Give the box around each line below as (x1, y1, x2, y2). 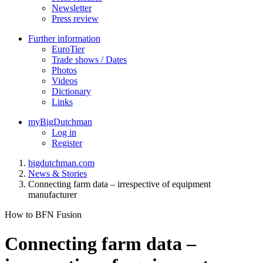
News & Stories (28, 168, 87, 179)
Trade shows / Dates (52, 55, 127, 65)
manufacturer (28, 190, 77, 200)
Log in (52, 127, 76, 138)
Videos (52, 76, 77, 86)
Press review (52, 14, 99, 24)
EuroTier (52, 44, 85, 55)
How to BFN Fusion (5, 210, 82, 220)
